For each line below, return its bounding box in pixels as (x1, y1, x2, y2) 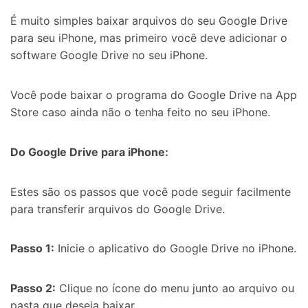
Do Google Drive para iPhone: (10, 144, 168, 159)
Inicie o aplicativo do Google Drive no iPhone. (54, 241, 296, 256)
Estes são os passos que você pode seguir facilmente (10, 184, 291, 199)
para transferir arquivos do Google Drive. (10, 201, 225, 216)
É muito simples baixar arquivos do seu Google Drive (10, 14, 287, 28)
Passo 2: (10, 281, 56, 296)
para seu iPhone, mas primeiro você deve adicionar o (10, 31, 287, 45)
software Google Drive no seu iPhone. (10, 48, 208, 63)
